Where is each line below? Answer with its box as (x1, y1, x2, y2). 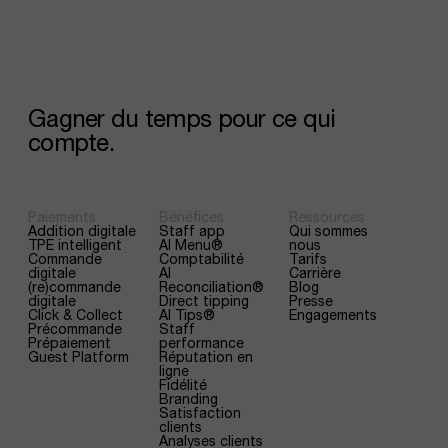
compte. (28, 128, 114, 156)
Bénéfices (158, 208, 224, 225)
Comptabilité (158, 250, 244, 267)
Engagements (289, 306, 378, 323)
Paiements (28, 208, 96, 225)
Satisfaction (158, 404, 241, 421)
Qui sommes (289, 222, 369, 239)
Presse (289, 292, 334, 309)
